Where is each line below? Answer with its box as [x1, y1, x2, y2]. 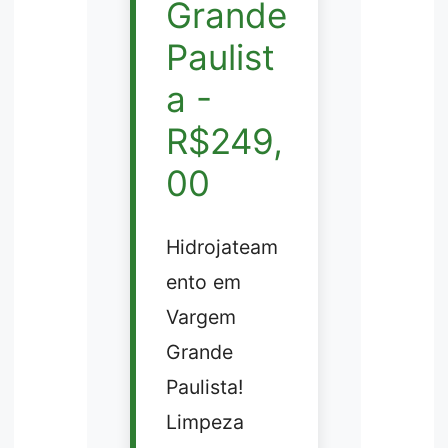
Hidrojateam [165, 234, 278, 259]
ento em [165, 269, 241, 294]
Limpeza [165, 409, 244, 434]
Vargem [165, 304, 236, 329]
